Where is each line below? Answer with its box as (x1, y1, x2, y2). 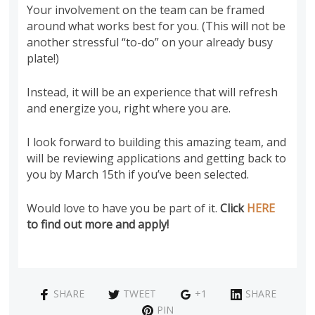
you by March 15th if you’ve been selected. (27, 166, 250, 182)
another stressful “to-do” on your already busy (27, 34, 274, 50)
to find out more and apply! (27, 216, 169, 232)
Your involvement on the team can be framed (27, 1, 265, 18)
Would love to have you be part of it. (27, 200, 221, 216)
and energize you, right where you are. (27, 100, 231, 116)
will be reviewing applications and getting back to (27, 150, 287, 166)
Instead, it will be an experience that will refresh (27, 84, 278, 100)
